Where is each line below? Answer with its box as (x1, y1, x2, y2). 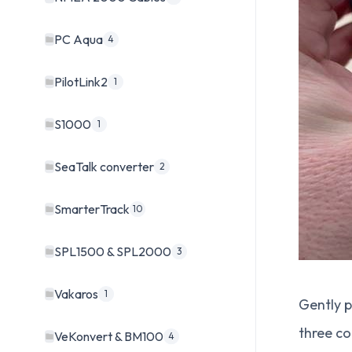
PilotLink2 (54, 74, 108, 90)
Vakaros (54, 286, 98, 302)
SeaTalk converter (54, 159, 154, 175)
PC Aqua (54, 31, 103, 48)
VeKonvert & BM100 (54, 328, 163, 345)
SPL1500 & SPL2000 (54, 244, 171, 260)
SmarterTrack (54, 201, 130, 218)
